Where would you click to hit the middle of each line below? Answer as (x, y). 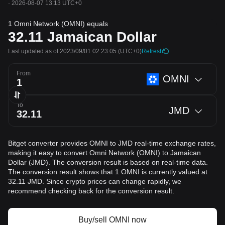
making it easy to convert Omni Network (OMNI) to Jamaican (104, 153)
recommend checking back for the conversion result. (91, 191)
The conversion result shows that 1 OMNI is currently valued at (108, 172)
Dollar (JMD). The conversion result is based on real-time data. (108, 162)
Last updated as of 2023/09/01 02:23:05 (62, 51)
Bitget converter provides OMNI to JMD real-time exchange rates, (112, 143)
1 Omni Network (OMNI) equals (58, 24)
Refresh (152, 51)
